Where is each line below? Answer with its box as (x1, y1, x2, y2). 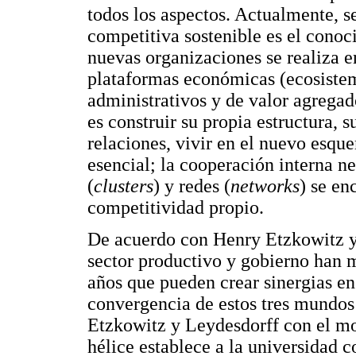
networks (230, 176, 300, 197)
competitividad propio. (87, 197, 264, 219)
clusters (94, 176, 153, 197)
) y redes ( (153, 176, 230, 197)
